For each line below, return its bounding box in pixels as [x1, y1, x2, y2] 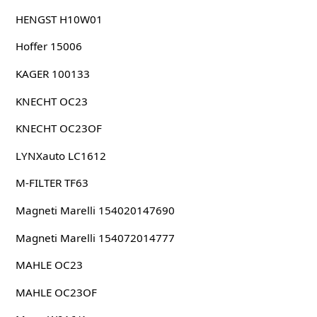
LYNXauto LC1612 [15, 148, 106, 163]
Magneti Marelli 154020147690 [15, 203, 175, 218]
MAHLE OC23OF [15, 284, 97, 299]
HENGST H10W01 [15, 11, 103, 26]
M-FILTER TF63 [15, 175, 88, 190]
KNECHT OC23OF [15, 121, 102, 136]
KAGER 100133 [15, 67, 90, 81]
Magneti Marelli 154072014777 [15, 230, 175, 245]
